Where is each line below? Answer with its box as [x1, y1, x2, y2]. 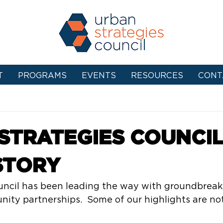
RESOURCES [130, 71, 183, 80]
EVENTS [81, 71, 116, 80]
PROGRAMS [17, 71, 67, 80]
